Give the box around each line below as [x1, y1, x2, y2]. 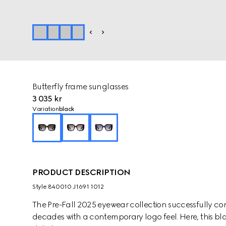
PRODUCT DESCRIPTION [32, 167, 131, 177]
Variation [32, 105, 59, 112]
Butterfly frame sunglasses [32, 82, 129, 91]
